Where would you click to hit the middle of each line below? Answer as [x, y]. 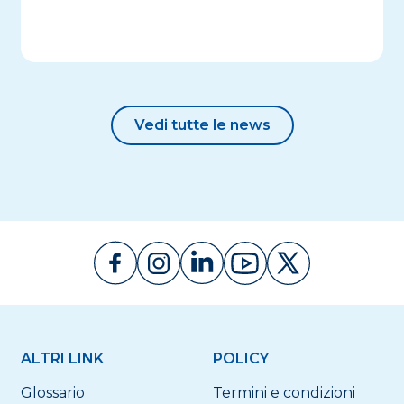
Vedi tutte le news [202, 125]
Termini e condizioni [284, 393]
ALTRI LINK [62, 358]
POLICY [240, 358]
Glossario [52, 393]
